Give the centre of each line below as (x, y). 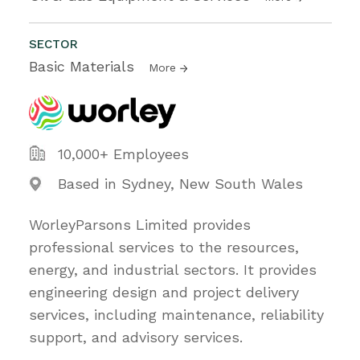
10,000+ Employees (123, 153)
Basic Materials (84, 66)
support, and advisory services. (136, 337)
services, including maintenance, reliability (176, 314)
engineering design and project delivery (164, 292)
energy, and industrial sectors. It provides (173, 269)
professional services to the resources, (164, 247)
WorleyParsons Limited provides (140, 224)
